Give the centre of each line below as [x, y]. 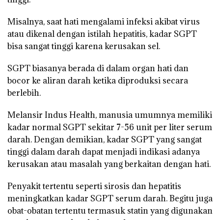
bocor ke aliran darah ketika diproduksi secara [98, 80]
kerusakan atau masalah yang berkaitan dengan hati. [109, 164]
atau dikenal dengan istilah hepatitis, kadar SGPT [102, 34]
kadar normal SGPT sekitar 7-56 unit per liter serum [110, 127]
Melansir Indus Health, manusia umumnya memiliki [110, 115]
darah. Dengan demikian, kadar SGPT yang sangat [105, 139]
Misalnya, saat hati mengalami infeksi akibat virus [104, 21]
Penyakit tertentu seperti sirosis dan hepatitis [94, 186]
